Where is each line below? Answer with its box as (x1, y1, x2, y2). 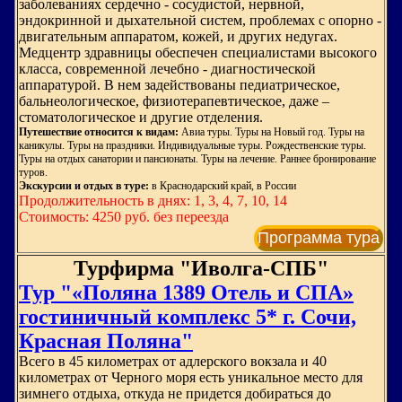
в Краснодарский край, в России (152, 179, 296, 192)
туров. (19, 166, 48, 179)
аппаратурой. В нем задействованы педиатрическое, (19, 77, 340, 92)
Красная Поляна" (19, 329, 193, 353)
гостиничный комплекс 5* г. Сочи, (19, 305, 356, 328)
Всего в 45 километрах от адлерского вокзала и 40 (19, 354, 327, 369)
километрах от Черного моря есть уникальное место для (19, 370, 363, 385)
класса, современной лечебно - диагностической (19, 61, 316, 76)
